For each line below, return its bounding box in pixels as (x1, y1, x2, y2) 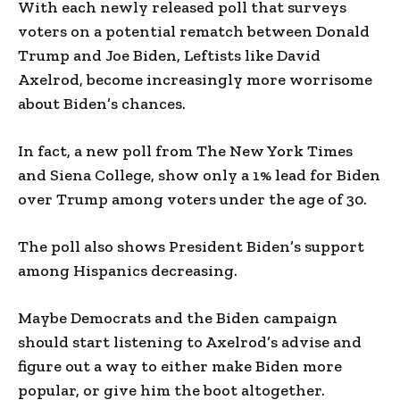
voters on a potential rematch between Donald (18, 21, 370, 41)
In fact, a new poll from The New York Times (18, 140, 353, 161)
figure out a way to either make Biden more (18, 355, 342, 376)
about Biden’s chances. (18, 93, 186, 113)
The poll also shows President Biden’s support (18, 236, 364, 256)
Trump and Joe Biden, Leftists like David (18, 45, 321, 65)
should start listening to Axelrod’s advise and (18, 331, 362, 352)
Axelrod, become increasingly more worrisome (18, 69, 372, 89)
